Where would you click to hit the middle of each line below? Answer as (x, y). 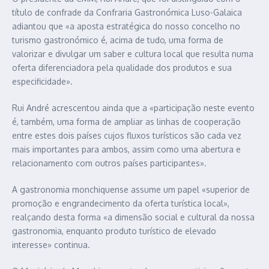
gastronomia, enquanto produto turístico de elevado (114, 231)
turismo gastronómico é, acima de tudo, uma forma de (118, 40)
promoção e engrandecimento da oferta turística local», (121, 204)
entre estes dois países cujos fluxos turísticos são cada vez (127, 136)
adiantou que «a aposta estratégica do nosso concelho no (126, 26)
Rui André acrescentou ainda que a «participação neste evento (133, 108)
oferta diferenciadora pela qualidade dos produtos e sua (122, 68)
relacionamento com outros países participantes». (109, 163)
